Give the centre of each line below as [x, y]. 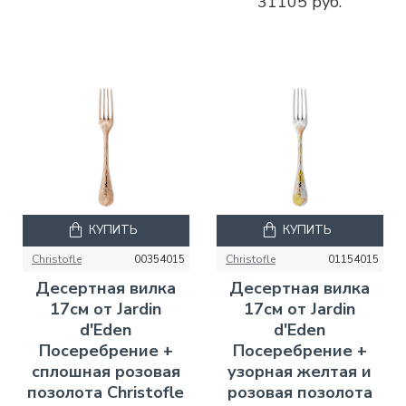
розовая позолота [300, 392]
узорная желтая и [300, 371]
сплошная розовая [106, 371]
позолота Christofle [106, 392]
